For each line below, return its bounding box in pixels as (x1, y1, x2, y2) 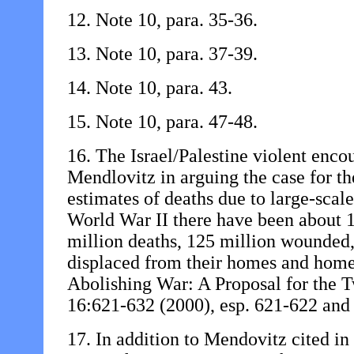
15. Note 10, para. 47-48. (67, 111, 258, 132)
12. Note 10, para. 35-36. (67, 9, 258, 30)
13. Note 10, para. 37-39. (67, 43, 258, 64)
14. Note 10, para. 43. (67, 77, 232, 98)
